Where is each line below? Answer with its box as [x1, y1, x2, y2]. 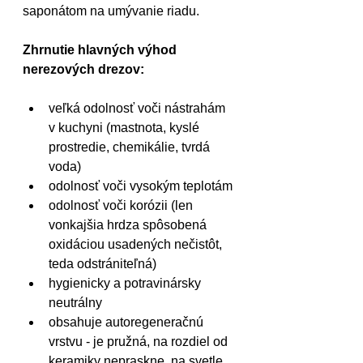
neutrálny [49, 296, 105, 310]
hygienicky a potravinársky [49, 276, 204, 290]
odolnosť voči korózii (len [49, 199, 196, 212]
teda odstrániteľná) [49, 257, 156, 271]
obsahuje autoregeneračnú [49, 315, 207, 329]
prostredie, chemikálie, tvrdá [49, 140, 213, 154]
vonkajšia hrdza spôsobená [49, 218, 210, 232]
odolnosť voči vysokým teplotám [49, 179, 233, 193]
